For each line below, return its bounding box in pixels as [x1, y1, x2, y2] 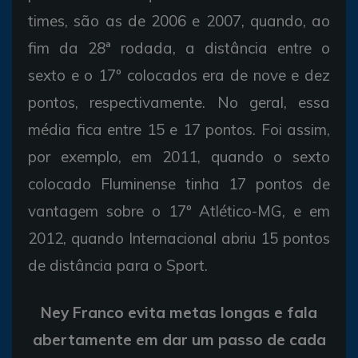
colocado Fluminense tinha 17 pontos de [28, 173, 330, 193]
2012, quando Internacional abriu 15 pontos [28, 228, 330, 248]
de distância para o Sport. [28, 255, 208, 275]
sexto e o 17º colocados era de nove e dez [28, 65, 330, 85]
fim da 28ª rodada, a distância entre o [28, 38, 330, 58]
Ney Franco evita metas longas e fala [41, 302, 317, 322]
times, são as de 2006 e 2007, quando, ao [28, 10, 330, 30]
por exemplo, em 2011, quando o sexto [28, 146, 330, 166]
